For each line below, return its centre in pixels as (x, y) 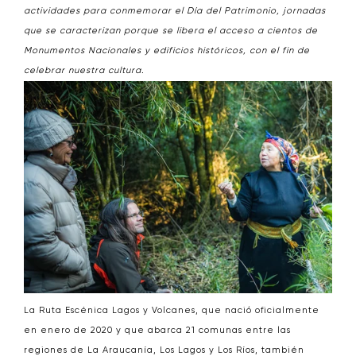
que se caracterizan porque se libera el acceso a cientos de (171, 31)
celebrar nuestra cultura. (84, 71)
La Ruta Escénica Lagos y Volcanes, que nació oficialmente (172, 310)
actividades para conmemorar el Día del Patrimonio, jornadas (175, 11)
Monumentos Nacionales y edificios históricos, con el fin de (167, 51)
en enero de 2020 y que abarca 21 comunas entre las (157, 330)
